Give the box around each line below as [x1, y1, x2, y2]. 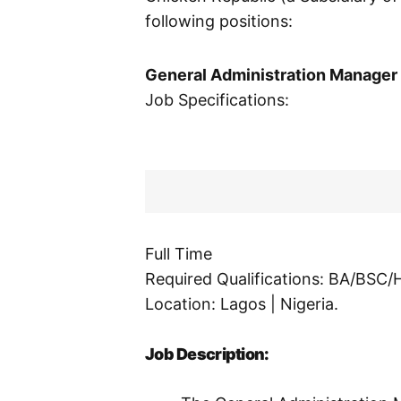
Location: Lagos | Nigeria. [145, 294, 338, 314]
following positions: [145, 12, 293, 31]
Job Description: [145, 345, 269, 364]
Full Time [145, 244, 212, 264]
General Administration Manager [145, 65, 397, 85]
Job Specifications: [145, 90, 289, 110]
